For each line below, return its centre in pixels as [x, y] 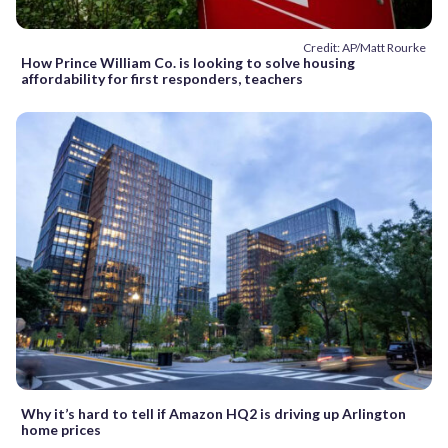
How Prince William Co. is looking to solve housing [188, 63]
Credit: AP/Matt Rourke [364, 48]
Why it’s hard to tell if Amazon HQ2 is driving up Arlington [213, 413]
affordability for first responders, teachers [162, 79]
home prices [61, 429]
